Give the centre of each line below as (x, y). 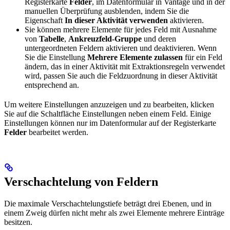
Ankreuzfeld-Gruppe (105, 39)
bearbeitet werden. (57, 132)
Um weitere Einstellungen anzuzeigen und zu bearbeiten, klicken (109, 104)
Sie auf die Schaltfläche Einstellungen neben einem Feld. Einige (108, 113)
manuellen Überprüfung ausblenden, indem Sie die (107, 11)
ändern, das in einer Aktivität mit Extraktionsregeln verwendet (125, 66)
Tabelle (52, 39)
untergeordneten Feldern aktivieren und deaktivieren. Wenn (121, 48)
